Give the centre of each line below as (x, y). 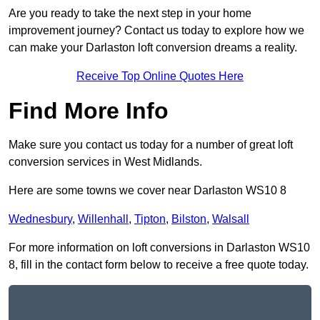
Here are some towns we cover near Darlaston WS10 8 (147, 191)
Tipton (150, 219)
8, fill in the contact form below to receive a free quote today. (159, 265)
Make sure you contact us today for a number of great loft (151, 145)
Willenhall (103, 219)
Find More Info (89, 111)
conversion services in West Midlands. (105, 162)
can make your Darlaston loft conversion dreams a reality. (153, 48)
